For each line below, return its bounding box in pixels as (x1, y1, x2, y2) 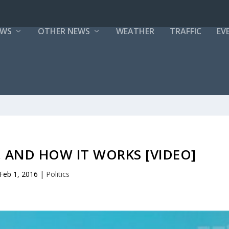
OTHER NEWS (37, 26, 90, 37)
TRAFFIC (169, 26, 201, 37)
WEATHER (116, 26, 154, 37)
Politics (45, 169, 70, 179)
